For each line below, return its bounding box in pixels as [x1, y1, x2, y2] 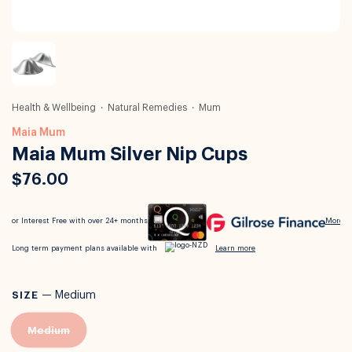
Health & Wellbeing [12, 103, 96, 112]
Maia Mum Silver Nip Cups [12, 145, 247, 163]
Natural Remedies [108, 103, 187, 112]
